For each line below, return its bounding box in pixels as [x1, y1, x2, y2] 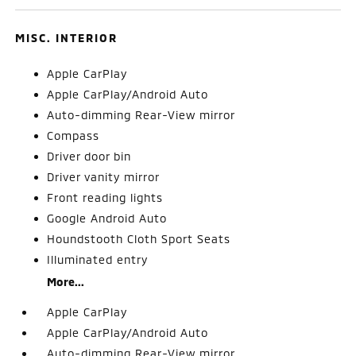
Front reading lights [47, 190, 164, 204]
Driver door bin [47, 149, 132, 163]
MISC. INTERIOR [15, 30, 118, 44]
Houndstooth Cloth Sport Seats [47, 231, 231, 246]
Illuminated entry [47, 252, 149, 266]
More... [47, 274, 85, 288]
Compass [47, 128, 100, 142]
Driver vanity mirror [47, 169, 161, 184]
